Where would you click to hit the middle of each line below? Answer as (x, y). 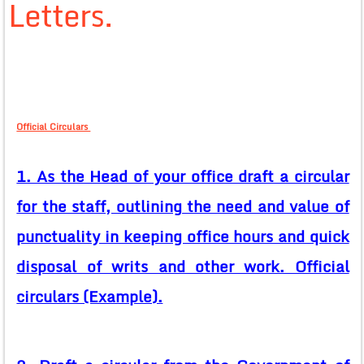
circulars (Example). (90, 297)
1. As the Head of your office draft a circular (183, 177)
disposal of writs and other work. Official (183, 267)
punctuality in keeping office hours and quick (183, 237)
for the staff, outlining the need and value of (183, 207)
